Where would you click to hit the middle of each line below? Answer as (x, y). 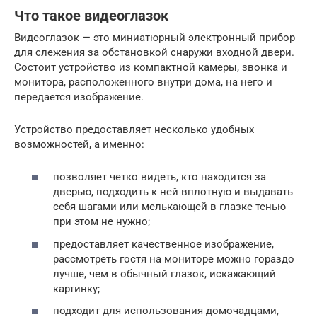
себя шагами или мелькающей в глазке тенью (169, 207)
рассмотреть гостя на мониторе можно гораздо (174, 259)
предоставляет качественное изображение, (163, 244)
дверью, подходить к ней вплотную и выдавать (173, 192)
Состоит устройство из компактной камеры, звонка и (151, 67)
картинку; (76, 288)
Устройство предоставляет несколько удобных (134, 129)
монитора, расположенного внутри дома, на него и (143, 82)
